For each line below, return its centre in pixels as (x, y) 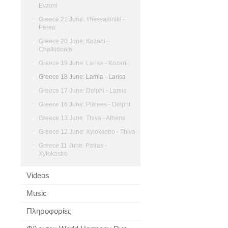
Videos (38, 175)
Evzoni (48, 6)
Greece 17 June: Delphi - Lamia (83, 91)
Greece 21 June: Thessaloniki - (82, 19)
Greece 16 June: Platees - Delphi (84, 104)
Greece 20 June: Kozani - (74, 41)
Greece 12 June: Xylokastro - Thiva (87, 132)
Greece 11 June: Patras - (73, 146)
